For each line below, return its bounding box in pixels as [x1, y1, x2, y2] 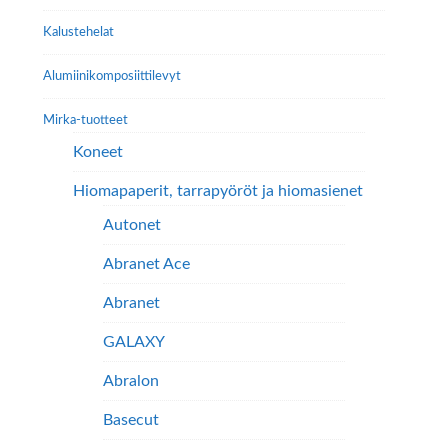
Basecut [102, 412, 159, 429]
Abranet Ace [102, 256, 190, 273]
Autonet [102, 217, 161, 234]
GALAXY [102, 334, 165, 351]
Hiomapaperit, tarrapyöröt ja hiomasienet [72, 183, 363, 200]
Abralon [102, 373, 159, 390]
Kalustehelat [42, 25, 114, 40]
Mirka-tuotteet [42, 113, 128, 128]
